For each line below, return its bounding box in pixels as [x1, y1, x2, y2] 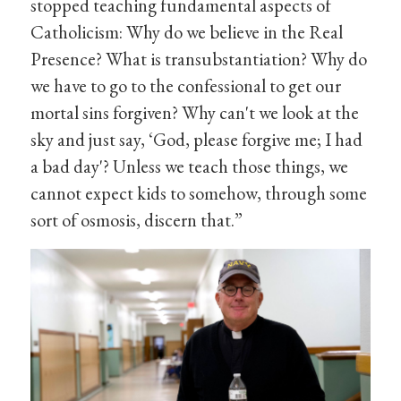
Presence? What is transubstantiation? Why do [30, 46, 368, 71]
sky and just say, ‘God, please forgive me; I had [30, 126, 363, 151]
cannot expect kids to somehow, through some [30, 180, 368, 205]
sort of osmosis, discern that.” [30, 207, 243, 232]
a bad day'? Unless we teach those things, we [30, 153, 349, 178]
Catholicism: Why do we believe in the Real [30, 19, 344, 44]
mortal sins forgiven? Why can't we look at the [30, 99, 360, 124]
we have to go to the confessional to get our [30, 73, 342, 98]
